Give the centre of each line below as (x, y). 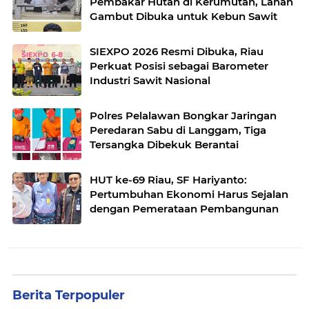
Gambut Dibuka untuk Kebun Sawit (183, 17)
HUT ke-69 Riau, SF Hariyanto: (168, 180)
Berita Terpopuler (69, 296)
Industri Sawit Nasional (150, 81)
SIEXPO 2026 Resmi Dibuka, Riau (177, 52)
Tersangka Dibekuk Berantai (164, 145)
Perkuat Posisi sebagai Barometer (179, 66)
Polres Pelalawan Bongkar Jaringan (183, 116)
